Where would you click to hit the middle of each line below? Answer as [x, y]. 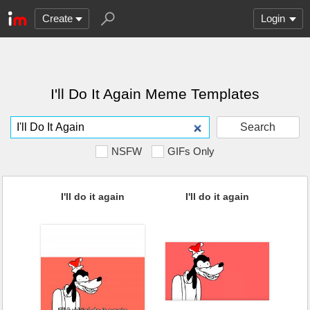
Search [258, 127]
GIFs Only [191, 151]
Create [57, 18]
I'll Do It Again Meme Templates [155, 94]
